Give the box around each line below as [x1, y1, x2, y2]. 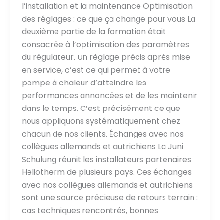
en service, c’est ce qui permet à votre [21, 64, 170, 76]
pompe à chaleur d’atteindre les [21, 77, 146, 88]
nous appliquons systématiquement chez [21, 115, 180, 127]
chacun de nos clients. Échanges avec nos [21, 128, 184, 139]
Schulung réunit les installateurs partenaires [21, 153, 191, 165]
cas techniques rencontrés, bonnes [21, 204, 158, 216]
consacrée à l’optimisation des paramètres [21, 38, 189, 50]
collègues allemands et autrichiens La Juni [21, 140, 183, 152]
